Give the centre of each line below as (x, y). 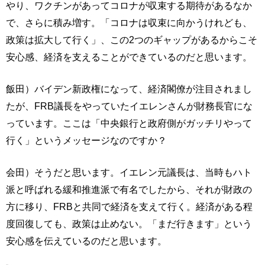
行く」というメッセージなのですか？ (86, 140)
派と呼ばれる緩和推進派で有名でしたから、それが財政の (129, 189)
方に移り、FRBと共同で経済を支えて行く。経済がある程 (129, 206)
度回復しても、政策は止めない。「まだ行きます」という (129, 224)
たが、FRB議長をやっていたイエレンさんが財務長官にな (129, 106)
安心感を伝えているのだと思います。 (86, 241)
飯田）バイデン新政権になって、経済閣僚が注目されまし (129, 89)
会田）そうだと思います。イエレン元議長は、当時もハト (129, 172)
